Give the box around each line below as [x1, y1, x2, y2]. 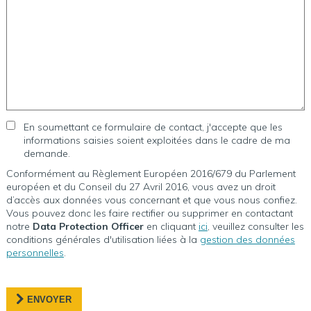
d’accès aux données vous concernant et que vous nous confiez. [6, 194, 297, 206]
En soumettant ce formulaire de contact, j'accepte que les [23, 121, 283, 133]
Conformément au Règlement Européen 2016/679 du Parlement [6, 167, 296, 180]
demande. [23, 147, 70, 160]
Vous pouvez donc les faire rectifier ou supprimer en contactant [6, 207, 293, 219]
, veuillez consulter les [207, 220, 304, 233]
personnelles [6, 246, 64, 259]
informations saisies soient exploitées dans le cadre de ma [23, 134, 290, 146]
